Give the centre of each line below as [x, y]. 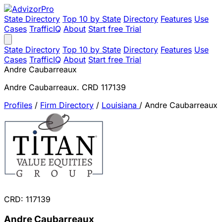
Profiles [18, 105]
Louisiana [120, 105]
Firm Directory [67, 105]
